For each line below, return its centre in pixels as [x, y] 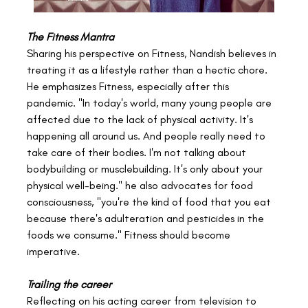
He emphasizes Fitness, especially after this [129, 86]
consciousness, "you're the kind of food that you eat [150, 201]
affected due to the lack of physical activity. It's [141, 119]
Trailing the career [70, 284]
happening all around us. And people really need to [147, 135]
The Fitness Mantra [70, 36]
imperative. [53, 251]
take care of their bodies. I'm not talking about [138, 152]
